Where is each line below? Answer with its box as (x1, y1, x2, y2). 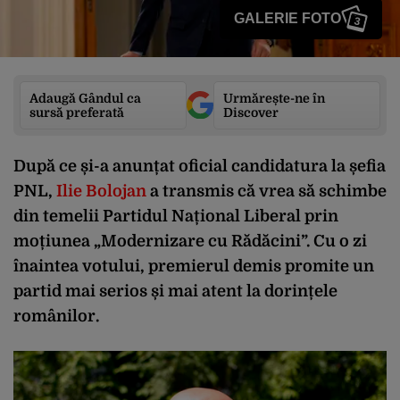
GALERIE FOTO (234, 10, 341, 26)
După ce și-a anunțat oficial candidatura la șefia (13, 156, 386, 175)
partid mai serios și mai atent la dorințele (13, 281, 337, 300)
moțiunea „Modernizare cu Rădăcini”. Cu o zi (13, 231, 367, 250)
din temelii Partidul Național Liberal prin (13, 206, 338, 225)
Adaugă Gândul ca (29, 90, 141, 105)
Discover (223, 104, 279, 120)
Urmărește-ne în (223, 90, 325, 105)
